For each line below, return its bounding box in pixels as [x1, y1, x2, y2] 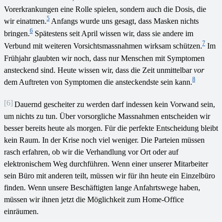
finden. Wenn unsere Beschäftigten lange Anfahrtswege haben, [4, 183, 200, 192]
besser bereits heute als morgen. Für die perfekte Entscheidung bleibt [4, 123, 218, 132]
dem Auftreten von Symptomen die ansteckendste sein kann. [4, 77, 192, 86]
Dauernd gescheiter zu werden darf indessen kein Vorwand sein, [14, 100, 215, 109]
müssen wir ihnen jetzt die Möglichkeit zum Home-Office [4, 195, 184, 204]
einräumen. [4, 207, 39, 216]
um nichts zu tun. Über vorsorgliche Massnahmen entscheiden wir [4, 111, 210, 120]
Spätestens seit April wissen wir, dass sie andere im [33, 29, 193, 38]
